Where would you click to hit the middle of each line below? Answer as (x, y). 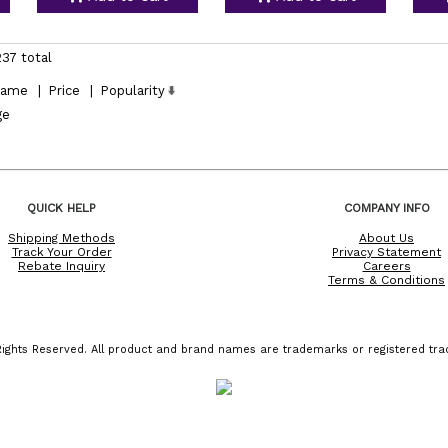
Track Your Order (61, 251)
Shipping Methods (61, 237)
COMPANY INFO (386, 207)
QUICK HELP (61, 207)
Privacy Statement (386, 251)
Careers (386, 265)
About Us (386, 237)
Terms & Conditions (386, 279)
